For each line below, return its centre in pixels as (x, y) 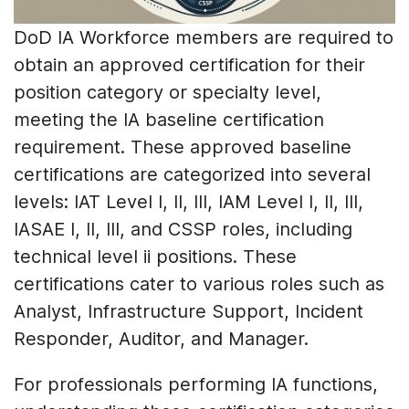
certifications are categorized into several (192, 175)
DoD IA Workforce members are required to (204, 38)
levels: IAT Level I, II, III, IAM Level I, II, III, (189, 202)
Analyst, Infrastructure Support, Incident (189, 312)
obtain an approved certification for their (189, 65)
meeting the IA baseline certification (169, 120)
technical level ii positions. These (155, 257)
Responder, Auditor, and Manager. (161, 339)
